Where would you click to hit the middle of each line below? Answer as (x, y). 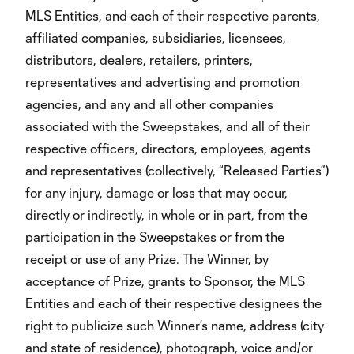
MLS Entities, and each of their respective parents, (173, 15)
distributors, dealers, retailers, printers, (139, 60)
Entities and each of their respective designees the (173, 303)
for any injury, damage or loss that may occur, (156, 192)
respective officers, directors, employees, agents (168, 148)
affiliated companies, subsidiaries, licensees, (156, 38)
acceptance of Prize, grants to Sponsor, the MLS (165, 281)
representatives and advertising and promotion (162, 82)
